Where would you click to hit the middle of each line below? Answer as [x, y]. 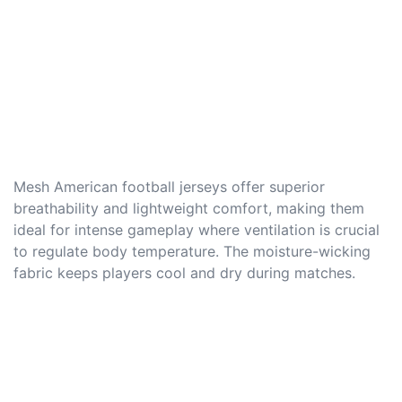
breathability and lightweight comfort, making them [189, 208]
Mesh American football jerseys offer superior [169, 186]
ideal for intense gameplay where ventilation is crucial [197, 229]
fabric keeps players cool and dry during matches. [184, 272]
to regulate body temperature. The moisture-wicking [192, 251]
